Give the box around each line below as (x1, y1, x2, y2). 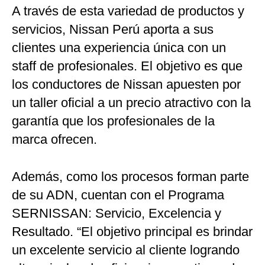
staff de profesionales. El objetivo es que (12, 59, 243, 73)
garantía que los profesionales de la (12, 114, 215, 128)
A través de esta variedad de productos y (12, 4, 244, 18)
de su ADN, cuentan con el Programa (12, 188, 224, 202)
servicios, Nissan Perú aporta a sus (12, 22, 214, 37)
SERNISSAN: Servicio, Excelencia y (12, 206, 221, 221)
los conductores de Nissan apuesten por (12, 77, 241, 92)
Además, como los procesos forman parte (12, 169, 249, 184)
